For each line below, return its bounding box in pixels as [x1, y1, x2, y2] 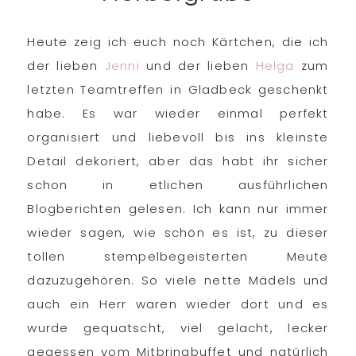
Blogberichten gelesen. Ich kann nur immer [27, 200, 329, 217]
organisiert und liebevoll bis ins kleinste [27, 129, 329, 145]
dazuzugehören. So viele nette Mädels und [27, 272, 329, 288]
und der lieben [146, 57, 256, 74]
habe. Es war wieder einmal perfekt [27, 105, 329, 122]
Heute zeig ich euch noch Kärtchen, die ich [27, 33, 329, 50]
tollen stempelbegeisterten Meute [27, 248, 329, 265]
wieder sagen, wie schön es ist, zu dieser [27, 224, 329, 241]
